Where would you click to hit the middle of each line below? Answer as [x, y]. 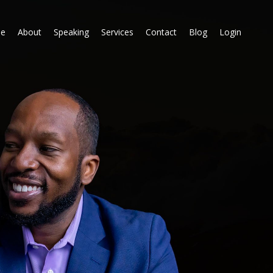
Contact [161, 32]
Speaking [71, 32]
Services [117, 32]
